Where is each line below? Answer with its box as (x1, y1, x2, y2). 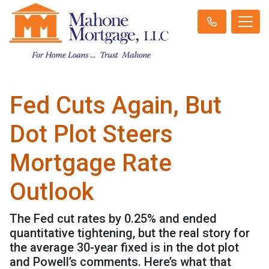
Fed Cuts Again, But (10, 91, 222, 120)
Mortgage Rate (10, 149, 172, 178)
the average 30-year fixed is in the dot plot (10, 240, 239, 255)
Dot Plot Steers (10, 120, 173, 149)
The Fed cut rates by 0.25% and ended (10, 211, 217, 226)
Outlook (10, 178, 94, 207)
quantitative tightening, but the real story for (10, 226, 250, 241)
